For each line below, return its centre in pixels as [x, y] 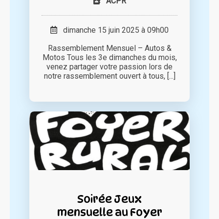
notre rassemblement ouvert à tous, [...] [109, 76]
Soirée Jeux [109, 198]
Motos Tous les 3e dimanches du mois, [109, 57]
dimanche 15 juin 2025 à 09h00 [113, 30]
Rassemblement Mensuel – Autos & [109, 48]
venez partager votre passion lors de [109, 66]
